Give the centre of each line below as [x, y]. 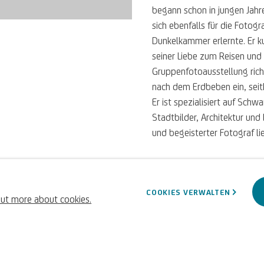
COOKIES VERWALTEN [189, 192]
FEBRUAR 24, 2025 [188, 165]
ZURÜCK [176, 240]
